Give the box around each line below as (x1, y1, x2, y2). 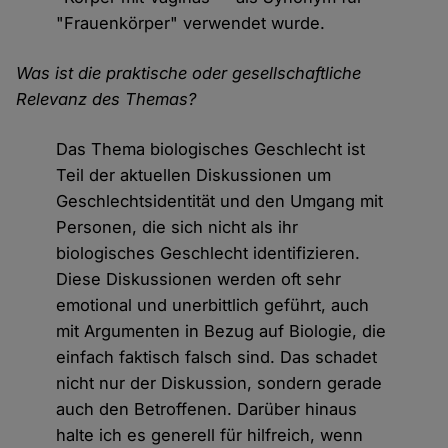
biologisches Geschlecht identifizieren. (56, 243, 361, 264)
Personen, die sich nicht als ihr (56, 217, 299, 238)
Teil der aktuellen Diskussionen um (56, 165, 332, 186)
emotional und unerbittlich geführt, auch (56, 295, 370, 316)
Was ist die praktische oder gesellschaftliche (16, 63, 362, 84)
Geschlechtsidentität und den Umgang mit (56, 191, 384, 212)
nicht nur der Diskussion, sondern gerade (56, 373, 383, 394)
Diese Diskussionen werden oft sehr (56, 269, 342, 290)
